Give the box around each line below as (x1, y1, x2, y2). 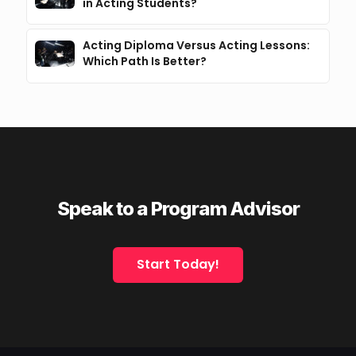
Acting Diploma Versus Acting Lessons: (82, 37, 310, 54)
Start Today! (137, 254, 219, 273)
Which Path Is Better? (82, 53, 207, 70)
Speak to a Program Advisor (56, 196, 300, 220)
